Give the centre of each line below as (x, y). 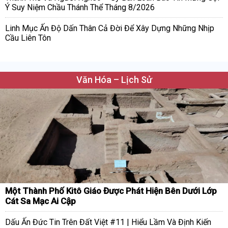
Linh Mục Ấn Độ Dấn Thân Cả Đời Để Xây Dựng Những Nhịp (110, 28)
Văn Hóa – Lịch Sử (114, 80)
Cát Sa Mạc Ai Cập (40, 201)
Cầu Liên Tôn (28, 38)
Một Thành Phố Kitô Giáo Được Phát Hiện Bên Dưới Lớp (111, 191)
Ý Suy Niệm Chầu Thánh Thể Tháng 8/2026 (80, 8)
